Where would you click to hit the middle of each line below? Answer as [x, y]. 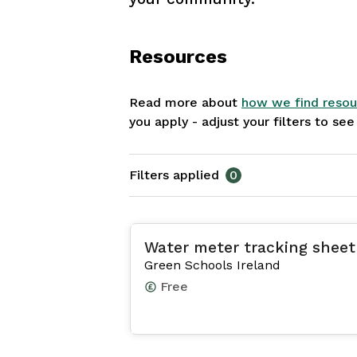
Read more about [185, 102]
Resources [178, 57]
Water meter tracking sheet [250, 247]
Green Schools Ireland [212, 265]
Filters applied [174, 175]
